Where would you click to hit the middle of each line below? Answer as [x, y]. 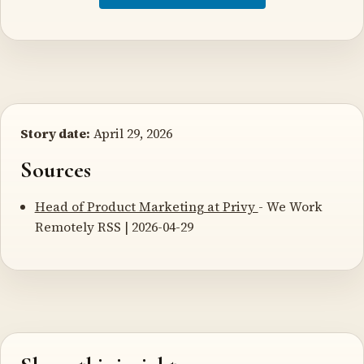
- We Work [290, 206]
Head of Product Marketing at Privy [146, 206]
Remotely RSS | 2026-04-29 [114, 226]
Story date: [55, 133]
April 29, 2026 [131, 133]
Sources [56, 169]
